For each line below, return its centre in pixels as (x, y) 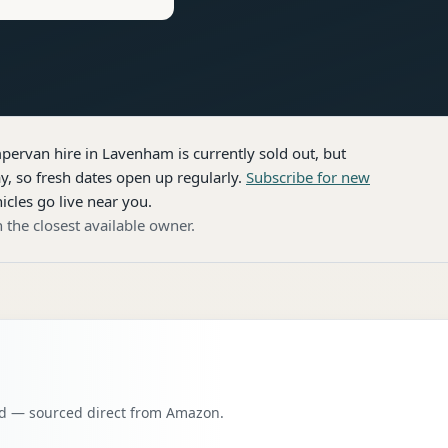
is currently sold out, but (260, 153)
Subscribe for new (308, 177)
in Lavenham (127, 153)
